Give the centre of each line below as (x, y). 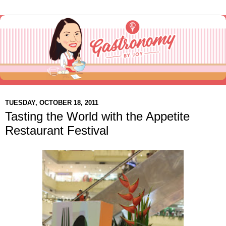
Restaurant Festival (57, 131)
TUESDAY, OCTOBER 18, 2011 (52, 102)
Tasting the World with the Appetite (97, 117)
